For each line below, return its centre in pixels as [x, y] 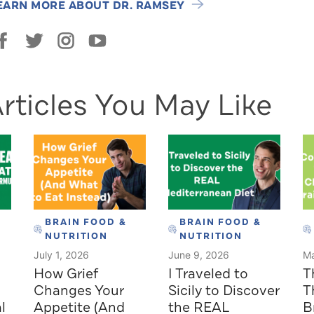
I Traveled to [208, 273]
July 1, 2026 [61, 254]
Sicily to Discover [224, 290]
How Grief [66, 273]
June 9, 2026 [199, 254]
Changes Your [79, 290]
